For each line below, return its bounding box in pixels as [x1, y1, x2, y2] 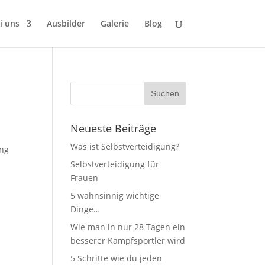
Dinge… [70, 203, 101, 215]
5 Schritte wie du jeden [70, 253, 163, 264]
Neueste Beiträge [70, 121, 157, 135]
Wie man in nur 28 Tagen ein [70, 221, 186, 232]
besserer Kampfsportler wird [70, 235, 186, 246]
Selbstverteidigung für [70, 159, 160, 170]
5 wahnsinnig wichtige [70, 190, 160, 201]
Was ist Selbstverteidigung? [70, 141, 180, 152]
